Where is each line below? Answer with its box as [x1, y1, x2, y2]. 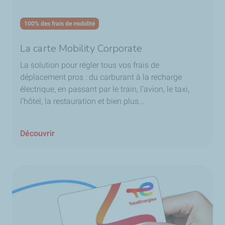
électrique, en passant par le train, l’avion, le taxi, [20, 84, 189, 94]
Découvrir [20, 128, 55, 138]
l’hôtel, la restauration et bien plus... [20, 96, 145, 106]
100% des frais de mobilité [24, 20, 95, 27]
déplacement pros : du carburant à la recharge [20, 72, 182, 82]
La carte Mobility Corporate [20, 41, 142, 55]
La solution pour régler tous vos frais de [20, 60, 159, 70]
